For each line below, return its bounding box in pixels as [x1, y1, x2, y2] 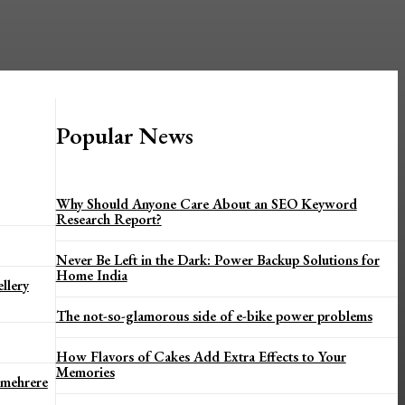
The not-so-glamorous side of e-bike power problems [55, 306, 372, 326]
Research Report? [55, 210, 162, 230]
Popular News [55, 120, 193, 152]
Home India [55, 266, 127, 286]
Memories [55, 363, 115, 382]
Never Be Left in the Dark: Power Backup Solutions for [55, 250, 380, 270]
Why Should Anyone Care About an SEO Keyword [55, 194, 357, 214]
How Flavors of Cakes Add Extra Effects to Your [55, 347, 346, 367]
